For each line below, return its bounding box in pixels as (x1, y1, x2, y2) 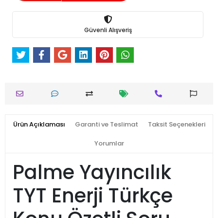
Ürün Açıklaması (13, 120, 65, 129)
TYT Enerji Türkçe (13, 182, 173, 210)
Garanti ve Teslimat (74, 120, 138, 129)
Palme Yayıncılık (13, 159, 171, 186)
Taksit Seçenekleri (147, 120, 205, 129)
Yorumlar (94, 139, 124, 148)
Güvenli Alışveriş (84, 25, 132, 34)
